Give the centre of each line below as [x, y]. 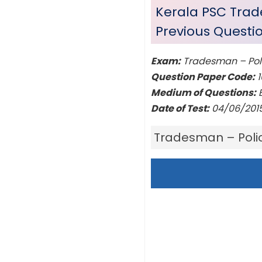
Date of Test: [180, 109]
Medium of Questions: [204, 93]
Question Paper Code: [203, 77]
